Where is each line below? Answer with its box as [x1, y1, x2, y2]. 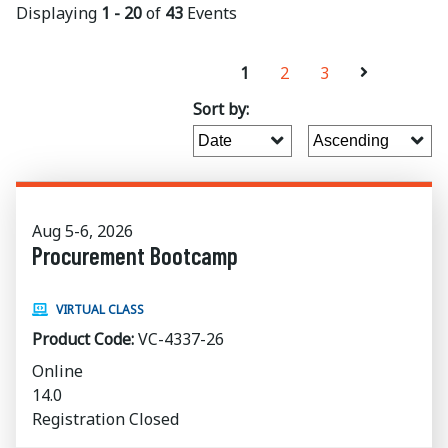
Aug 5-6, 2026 [32, 220, 133, 242]
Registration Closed [32, 408, 179, 430]
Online [32, 360, 83, 382]
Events [183, 2, 237, 24]
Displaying [16, 2, 101, 24]
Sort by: [193, 98, 249, 120]
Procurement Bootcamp [32, 241, 238, 270]
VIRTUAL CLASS [56, 301, 144, 318]
